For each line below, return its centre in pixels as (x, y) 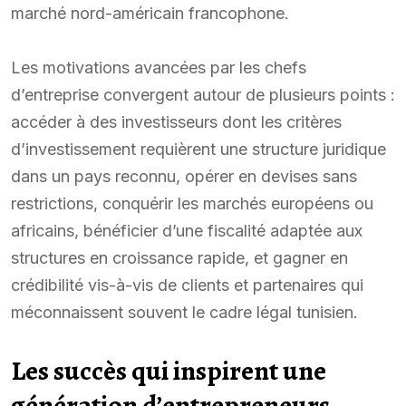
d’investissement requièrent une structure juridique (198, 149)
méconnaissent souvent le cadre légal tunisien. (184, 312)
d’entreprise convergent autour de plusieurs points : (203, 94)
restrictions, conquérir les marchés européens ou (192, 203)
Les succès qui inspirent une (169, 370)
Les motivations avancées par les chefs (159, 67)
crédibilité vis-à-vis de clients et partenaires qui (187, 285)
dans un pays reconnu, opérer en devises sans (184, 176)
